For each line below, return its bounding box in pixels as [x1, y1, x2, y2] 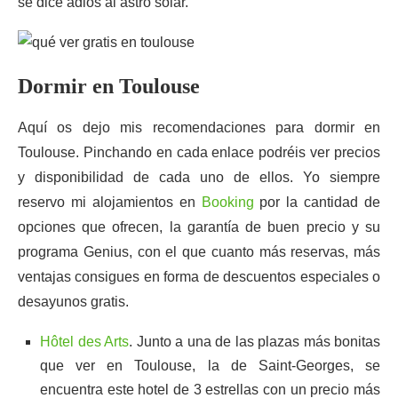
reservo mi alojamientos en [18, 195, 202, 210]
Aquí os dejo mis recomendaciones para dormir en [18, 120, 380, 135]
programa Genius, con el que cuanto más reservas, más [18, 244, 380, 259]
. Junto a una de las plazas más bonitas [129, 334, 380, 349]
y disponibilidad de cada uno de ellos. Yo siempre [18, 170, 380, 185]
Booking [201, 195, 254, 210]
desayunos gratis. [18, 294, 129, 309]
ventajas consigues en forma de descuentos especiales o [18, 269, 380, 284]
